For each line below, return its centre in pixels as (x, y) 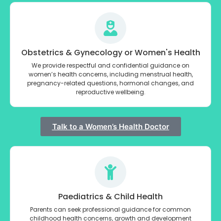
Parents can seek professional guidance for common (110, 209)
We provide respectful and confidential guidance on (110, 65)
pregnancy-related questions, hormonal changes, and (110, 83)
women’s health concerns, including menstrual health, (110, 74)
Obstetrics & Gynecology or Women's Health (110, 52)
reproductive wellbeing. (110, 92)
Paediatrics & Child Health (110, 196)
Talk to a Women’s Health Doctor (110, 126)
